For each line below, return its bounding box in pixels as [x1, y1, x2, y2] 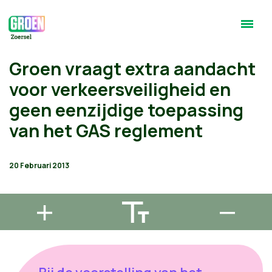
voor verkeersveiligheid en [9, 77, 231, 101]
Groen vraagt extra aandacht [9, 56, 256, 81]
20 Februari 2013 [9, 160, 69, 171]
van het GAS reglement [9, 118, 203, 143]
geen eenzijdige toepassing [9, 98, 243, 122]
